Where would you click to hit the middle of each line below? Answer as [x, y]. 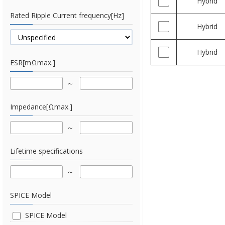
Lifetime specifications [46, 151]
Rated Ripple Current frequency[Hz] [67, 15]
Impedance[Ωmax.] [41, 107]
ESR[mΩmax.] [33, 63]
